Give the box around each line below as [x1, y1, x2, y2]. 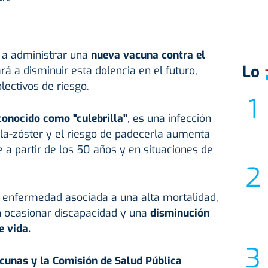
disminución [147, 205, 209, 220]
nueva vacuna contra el [87, 47, 205, 62]
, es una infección [127, 111, 211, 126]
